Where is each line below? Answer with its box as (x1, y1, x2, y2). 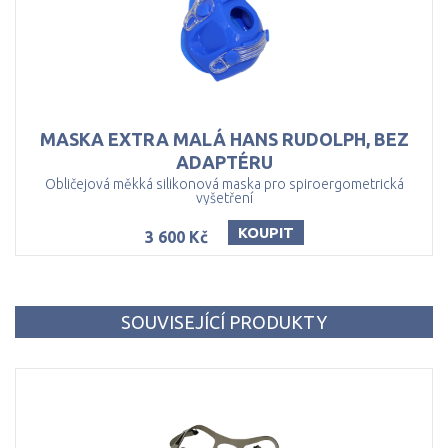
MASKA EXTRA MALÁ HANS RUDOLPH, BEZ (39, 129, 409, 149)
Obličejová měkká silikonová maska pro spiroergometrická (44, 176, 404, 192)
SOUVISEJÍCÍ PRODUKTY (121, 312, 327, 332)
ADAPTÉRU (175, 152, 273, 172)
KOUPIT (237, 224, 294, 241)
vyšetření (195, 190, 253, 206)
